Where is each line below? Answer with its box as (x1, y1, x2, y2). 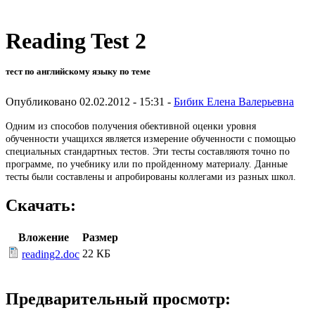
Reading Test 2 (6, 28, 146, 54)
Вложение (18, 231, 69, 244)
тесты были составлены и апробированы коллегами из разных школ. (6, 171, 296, 182)
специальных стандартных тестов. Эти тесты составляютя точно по (6, 146, 290, 157)
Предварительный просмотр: (6, 290, 231, 309)
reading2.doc (22, 248, 79, 261)
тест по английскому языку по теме (6, 66, 150, 77)
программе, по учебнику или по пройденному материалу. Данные (6, 158, 288, 169)
